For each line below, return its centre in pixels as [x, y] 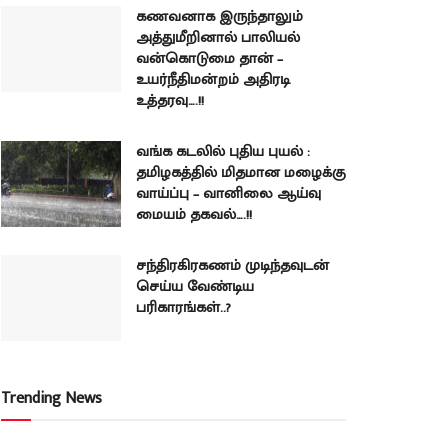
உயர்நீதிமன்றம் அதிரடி [213, 79]
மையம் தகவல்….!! [194, 214]
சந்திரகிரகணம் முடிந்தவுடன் [232, 265]
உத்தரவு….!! [170, 100]
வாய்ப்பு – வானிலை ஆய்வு [228, 193]
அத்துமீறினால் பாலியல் [218, 37]
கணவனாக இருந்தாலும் [219, 16]
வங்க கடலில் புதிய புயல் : [223, 151]
